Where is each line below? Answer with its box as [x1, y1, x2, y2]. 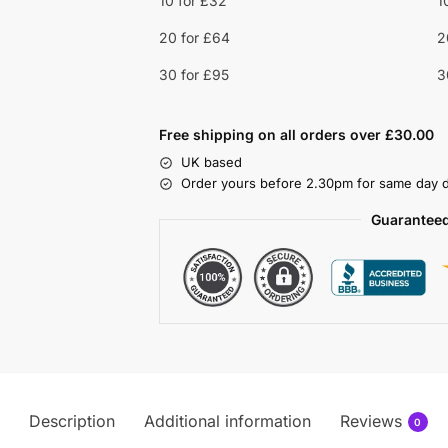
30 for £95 [158, 65, 229, 83]
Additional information [143, 410, 311, 431]
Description [28, 410, 115, 431]
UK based [180, 154, 242, 171]
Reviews [339, 410, 402, 431]
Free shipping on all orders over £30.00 [158, 126, 434, 144]
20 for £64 [158, 28, 230, 46]
